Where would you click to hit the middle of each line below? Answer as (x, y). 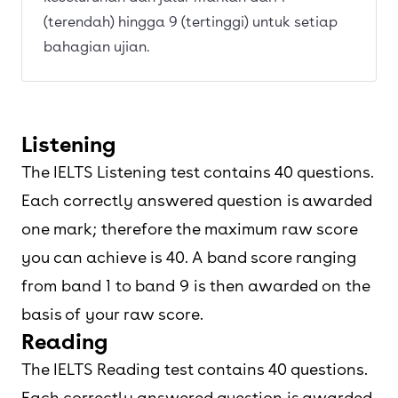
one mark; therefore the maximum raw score (189, 229)
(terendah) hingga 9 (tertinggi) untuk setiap (191, 22)
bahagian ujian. (97, 47)
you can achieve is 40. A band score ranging (189, 257)
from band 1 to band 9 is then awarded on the (195, 286)
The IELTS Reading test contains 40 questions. (194, 369)
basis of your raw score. (112, 314)
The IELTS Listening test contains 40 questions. (197, 172)
